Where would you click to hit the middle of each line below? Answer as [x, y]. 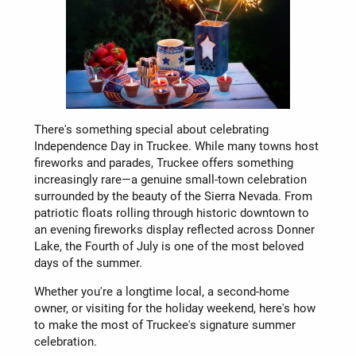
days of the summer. [88, 263]
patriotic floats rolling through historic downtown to [171, 213]
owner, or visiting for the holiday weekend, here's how [174, 308]
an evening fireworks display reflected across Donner [174, 229]
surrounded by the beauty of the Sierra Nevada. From [173, 196]
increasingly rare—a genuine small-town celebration [170, 179]
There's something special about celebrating [151, 129]
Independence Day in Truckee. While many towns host [176, 146]
